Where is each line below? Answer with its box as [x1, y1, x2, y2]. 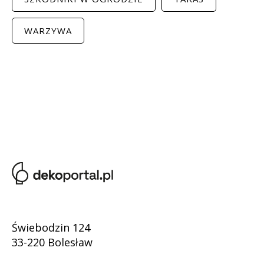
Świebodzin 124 [12, 220, 90, 235]
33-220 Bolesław [12, 235, 93, 249]
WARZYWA [24, 24, 72, 37]
